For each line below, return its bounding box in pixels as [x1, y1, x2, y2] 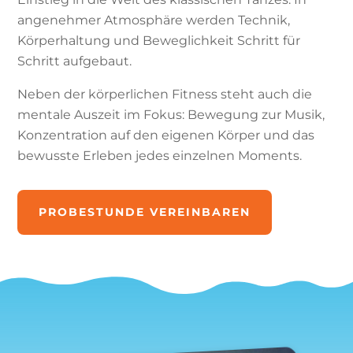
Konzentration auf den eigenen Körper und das [17, 128, 315, 143]
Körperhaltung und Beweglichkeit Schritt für [17, 33, 301, 48]
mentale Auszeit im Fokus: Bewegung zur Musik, [17, 107, 325, 122]
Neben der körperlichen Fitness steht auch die [17, 87, 313, 102]
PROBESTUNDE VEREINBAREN [39, 205, 251, 219]
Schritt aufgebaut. [17, 54, 132, 69]
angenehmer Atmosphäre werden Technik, [17, 13, 291, 28]
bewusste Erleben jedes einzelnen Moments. [17, 148, 303, 163]
